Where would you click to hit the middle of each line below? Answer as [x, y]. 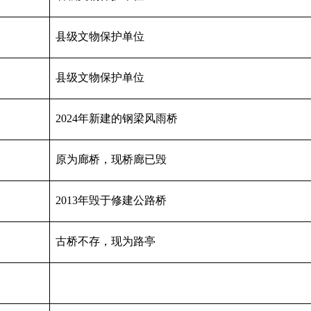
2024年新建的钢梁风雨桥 [117, 119]
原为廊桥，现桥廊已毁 [111, 160]
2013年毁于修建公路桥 [111, 201]
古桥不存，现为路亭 [106, 242]
